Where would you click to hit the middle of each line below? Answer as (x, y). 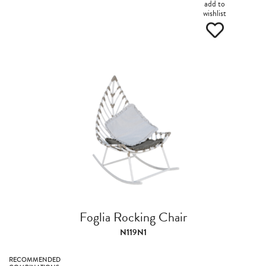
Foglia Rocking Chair (133, 217)
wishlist (215, 13)
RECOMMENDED (35, 259)
